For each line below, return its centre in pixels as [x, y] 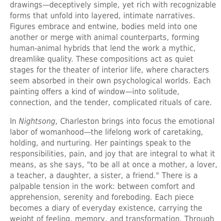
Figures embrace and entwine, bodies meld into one [104, 26]
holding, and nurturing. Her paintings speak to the [100, 143]
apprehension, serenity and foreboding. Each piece [102, 197]
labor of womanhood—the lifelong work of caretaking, [107, 132]
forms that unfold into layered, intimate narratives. [103, 15]
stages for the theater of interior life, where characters [110, 70]
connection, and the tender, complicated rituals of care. [111, 102]
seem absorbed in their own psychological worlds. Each [110, 80]
